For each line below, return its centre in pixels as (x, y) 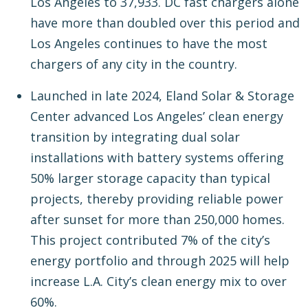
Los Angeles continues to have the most (149, 44)
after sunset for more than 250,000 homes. (157, 220)
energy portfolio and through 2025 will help (160, 261)
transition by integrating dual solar (135, 137)
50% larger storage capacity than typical (150, 178)
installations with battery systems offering (157, 158)
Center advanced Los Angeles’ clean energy (157, 117)
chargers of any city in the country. (134, 64)
